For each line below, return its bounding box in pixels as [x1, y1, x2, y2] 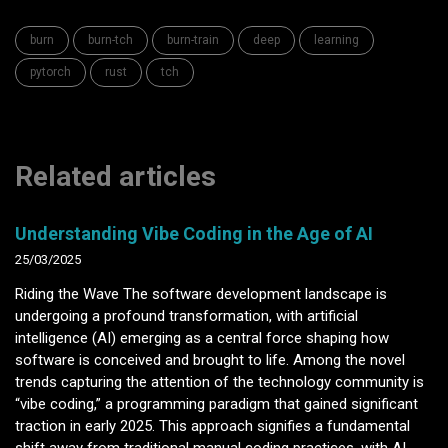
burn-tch [88, 32, 133, 47]
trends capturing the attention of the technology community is [15, 372, 424, 391]
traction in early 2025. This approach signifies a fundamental [15, 416, 410, 435]
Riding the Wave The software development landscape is [15, 284, 387, 303]
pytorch [30, 64, 71, 79]
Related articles [15, 159, 216, 193]
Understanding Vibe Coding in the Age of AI [15, 222, 373, 244]
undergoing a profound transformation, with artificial [15, 306, 358, 325]
